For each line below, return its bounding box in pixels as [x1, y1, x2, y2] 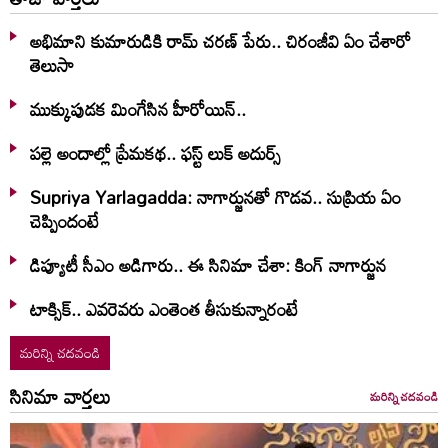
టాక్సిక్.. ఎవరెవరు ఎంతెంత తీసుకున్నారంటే [30, 290, 298, 327]
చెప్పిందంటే [30, 202, 99, 239]
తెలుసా [30, 46, 74, 83]
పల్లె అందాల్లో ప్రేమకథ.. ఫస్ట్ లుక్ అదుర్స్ [181, 134, 281, 171]
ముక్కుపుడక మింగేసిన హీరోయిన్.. [30, 90, 246, 127]
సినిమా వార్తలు [10, 375, 111, 416]
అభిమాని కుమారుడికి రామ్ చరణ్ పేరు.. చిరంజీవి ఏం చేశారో [30, 22, 411, 59]
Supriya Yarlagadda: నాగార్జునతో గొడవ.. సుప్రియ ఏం [30, 178, 401, 215]
